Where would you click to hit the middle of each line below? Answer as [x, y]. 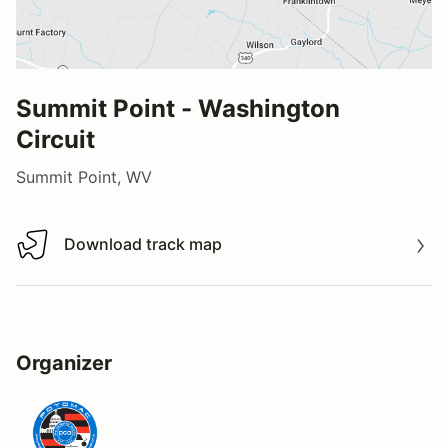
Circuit [55, 139]
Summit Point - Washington [178, 108]
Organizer [64, 362]
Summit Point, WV [84, 176]
